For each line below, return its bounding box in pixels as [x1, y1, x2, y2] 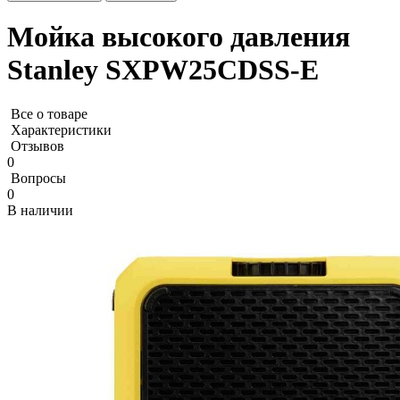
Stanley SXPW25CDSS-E [7, 54, 319, 87]
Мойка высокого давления [7, 21, 350, 54]
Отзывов [11, 137, 64, 154]
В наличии [7, 202, 73, 218]
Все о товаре [11, 105, 87, 121]
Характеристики [11, 121, 112, 137]
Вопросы [11, 170, 66, 186]
